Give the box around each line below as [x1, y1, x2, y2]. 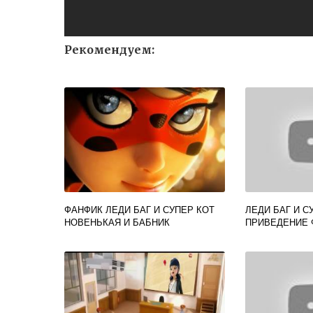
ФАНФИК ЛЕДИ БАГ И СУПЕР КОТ [64, 203, 214, 216]
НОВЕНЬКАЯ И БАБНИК [64, 215, 170, 228]
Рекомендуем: [64, 43, 154, 57]
